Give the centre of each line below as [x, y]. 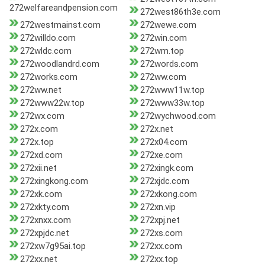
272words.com [169, 64]
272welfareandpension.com [64, 8]
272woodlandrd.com [60, 64]
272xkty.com [45, 207]
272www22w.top [52, 103]
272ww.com [163, 77]
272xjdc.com [164, 181]
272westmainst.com [60, 25]
